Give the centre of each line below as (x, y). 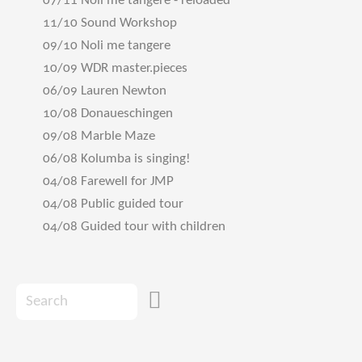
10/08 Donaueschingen (108, 114)
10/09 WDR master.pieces (115, 68)
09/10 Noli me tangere (107, 46)
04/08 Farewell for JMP (108, 181)
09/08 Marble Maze (99, 136)
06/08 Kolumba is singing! (117, 159)
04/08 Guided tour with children (134, 227)
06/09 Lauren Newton (105, 91)
